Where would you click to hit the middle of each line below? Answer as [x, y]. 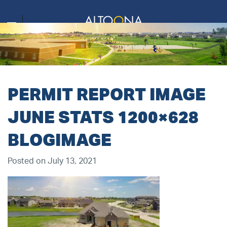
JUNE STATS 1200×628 [103, 117]
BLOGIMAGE [60, 140]
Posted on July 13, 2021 [52, 161]
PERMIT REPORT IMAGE [107, 94]
